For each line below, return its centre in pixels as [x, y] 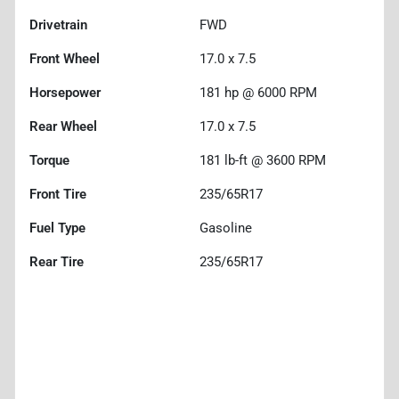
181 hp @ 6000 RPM [258, 92]
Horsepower [65, 92]
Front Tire [58, 194]
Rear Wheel [63, 126]
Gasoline [226, 228]
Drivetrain [58, 24]
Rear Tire [57, 261]
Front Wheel [65, 58]
